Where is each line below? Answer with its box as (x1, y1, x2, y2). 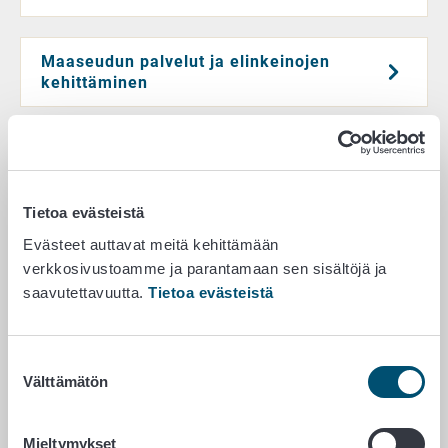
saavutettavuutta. (23, 283, 148, 301)
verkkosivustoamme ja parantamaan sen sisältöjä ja (23, 259, 387, 277)
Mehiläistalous (41, 332, 161, 352)
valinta (7, 376, 50, 394)
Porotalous (41, 242, 130, 262)
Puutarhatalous (41, 152, 166, 172)
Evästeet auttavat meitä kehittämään (23, 235, 279, 253)
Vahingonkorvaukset (41, 422, 209, 442)
